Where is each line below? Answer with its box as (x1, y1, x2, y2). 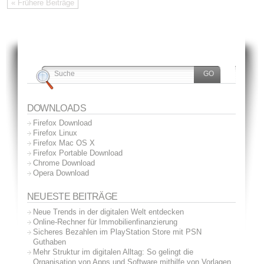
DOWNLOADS (27, 103, 86, 113)
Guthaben (32, 237, 66, 246)
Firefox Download (32, 118, 92, 128)
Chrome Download (32, 159, 95, 168)
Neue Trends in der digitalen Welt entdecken (32, 207, 184, 216)
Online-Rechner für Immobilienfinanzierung (32, 217, 177, 226)
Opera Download (32, 169, 89, 178)
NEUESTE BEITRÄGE (27, 192, 118, 202)
